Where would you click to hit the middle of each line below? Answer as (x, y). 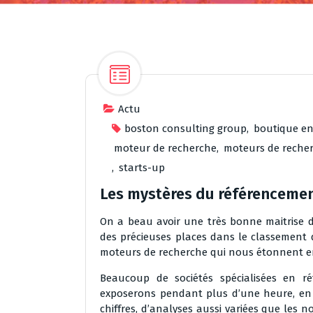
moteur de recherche (165, 148)
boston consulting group (185, 129)
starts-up (142, 168)
